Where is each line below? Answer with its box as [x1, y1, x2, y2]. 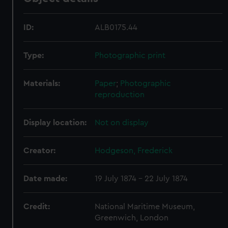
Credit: [23, 203, 50, 211]
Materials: [23, 79, 61, 88]
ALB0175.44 [95, 23, 138, 32]
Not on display [95, 119, 149, 127]
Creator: [23, 147, 56, 155]
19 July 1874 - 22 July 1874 [95, 175, 188, 183]
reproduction [95, 91, 145, 99]
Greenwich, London [95, 214, 169, 222]
